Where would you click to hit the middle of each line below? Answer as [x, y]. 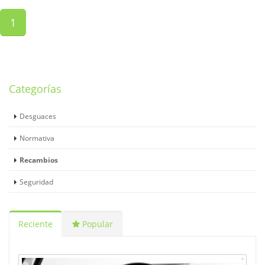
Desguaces [38, 116]
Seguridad [36, 181]
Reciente [35, 224]
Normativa [37, 138]
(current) [36, 22]
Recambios [39, 159]
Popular [96, 224]
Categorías [35, 88]
